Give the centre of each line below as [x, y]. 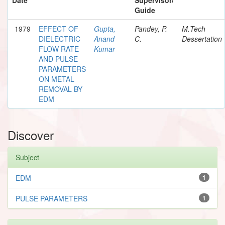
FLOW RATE [59, 48]
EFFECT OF [59, 28]
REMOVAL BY [61, 89]
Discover [31, 135]
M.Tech [194, 28]
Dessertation [202, 38]
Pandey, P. [151, 28]
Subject [27, 157]
